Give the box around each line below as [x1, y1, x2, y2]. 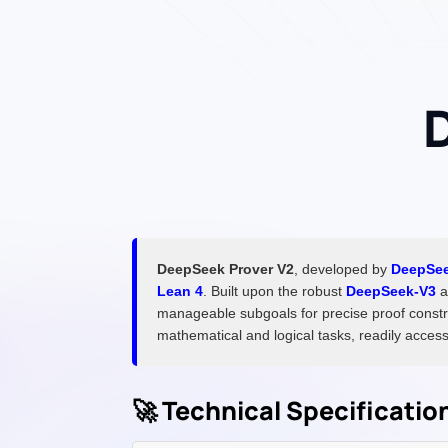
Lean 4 [157, 282, 203, 299]
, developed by [294, 260, 391, 277]
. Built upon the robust [203, 282, 346, 299]
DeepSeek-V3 [346, 282, 436, 299]
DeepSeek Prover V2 [157, 260, 294, 277]
